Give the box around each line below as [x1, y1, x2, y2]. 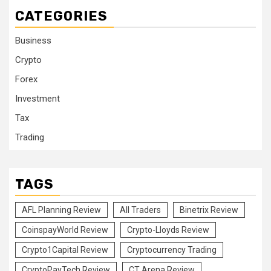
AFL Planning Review [22, 205, 101, 215]
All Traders [120, 205, 161, 215]
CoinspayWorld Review [22, 225, 108, 235]
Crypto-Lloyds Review [127, 225, 209, 235]
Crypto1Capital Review [22, 245, 108, 255]
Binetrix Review [180, 205, 238, 215]
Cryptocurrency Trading [127, 245, 217, 255]
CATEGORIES [15, 8, 108, 24]
